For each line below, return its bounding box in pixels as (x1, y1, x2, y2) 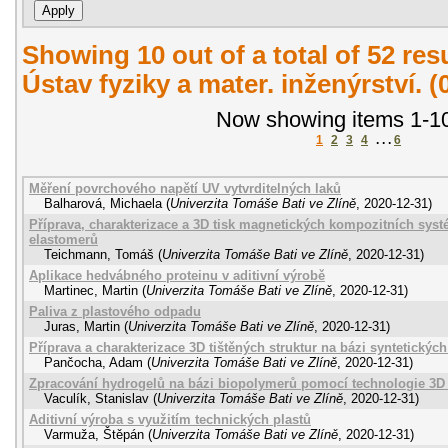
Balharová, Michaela (44, 195, 162, 211)
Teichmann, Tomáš (44, 246, 154, 262)
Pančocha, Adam (44, 354, 143, 370)
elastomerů (29, 231, 98, 247)
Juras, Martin (44, 318, 120, 334)
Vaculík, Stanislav (44, 390, 149, 406)
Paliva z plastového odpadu (29, 303, 201, 319)
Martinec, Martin (44, 282, 138, 298)
